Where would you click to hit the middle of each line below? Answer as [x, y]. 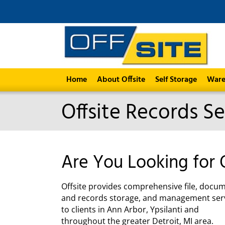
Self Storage [176, 80]
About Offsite [121, 80]
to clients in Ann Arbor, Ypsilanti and [130, 209]
